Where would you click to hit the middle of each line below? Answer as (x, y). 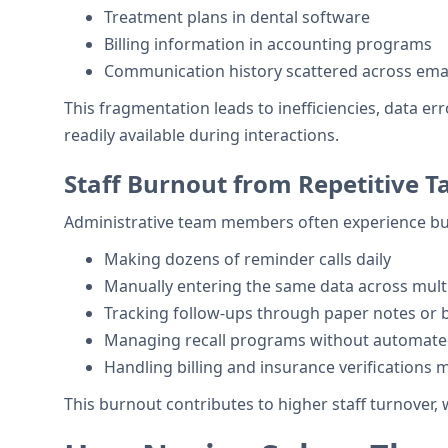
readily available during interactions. (201, 135)
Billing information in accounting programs (268, 44)
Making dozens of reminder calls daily (247, 259)
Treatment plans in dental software (237, 17)
